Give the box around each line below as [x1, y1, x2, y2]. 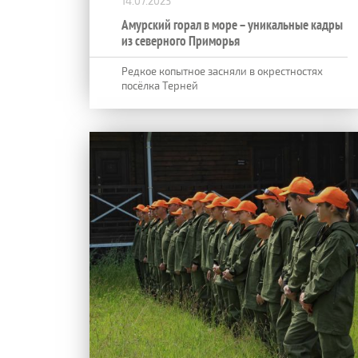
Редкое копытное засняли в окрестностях [121, 64, 323, 78]
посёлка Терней [121, 78, 198, 92]
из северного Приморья [121, 31, 240, 50]
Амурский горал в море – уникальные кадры [121, 15, 343, 34]
